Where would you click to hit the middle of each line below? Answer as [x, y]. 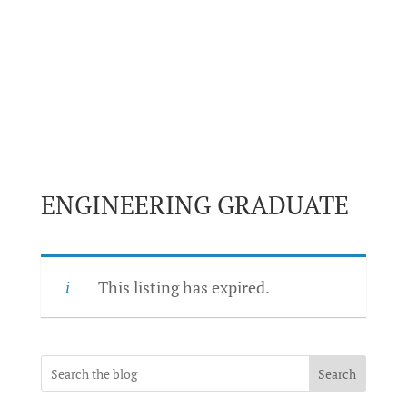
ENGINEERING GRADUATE [194, 205]
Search [338, 373]
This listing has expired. [184, 287]
